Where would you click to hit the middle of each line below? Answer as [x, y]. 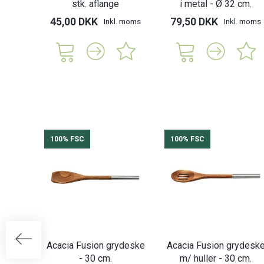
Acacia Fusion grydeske [95, 245]
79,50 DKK [194, 22]
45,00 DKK [74, 22]
